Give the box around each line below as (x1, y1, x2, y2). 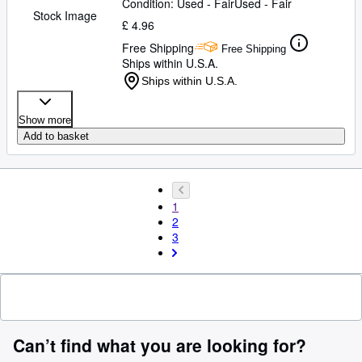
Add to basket (23, 130, 89, 142)
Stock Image (32, 7, 97, 23)
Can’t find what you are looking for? (13, 333, 306, 357)
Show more (19, 114, 71, 126)
